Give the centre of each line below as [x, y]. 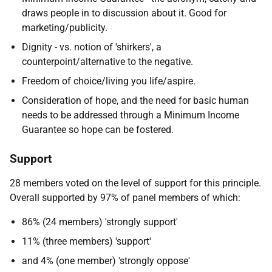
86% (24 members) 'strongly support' [100, 222]
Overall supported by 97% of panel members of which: [125, 198]
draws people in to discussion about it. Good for [124, 13]
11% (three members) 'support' [87, 241]
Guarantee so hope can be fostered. [98, 130]
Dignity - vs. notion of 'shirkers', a [92, 47]
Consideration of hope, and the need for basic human [135, 100]
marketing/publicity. [65, 28]
